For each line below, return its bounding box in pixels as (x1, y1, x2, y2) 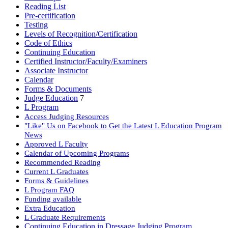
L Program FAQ (24, 185, 74, 194)
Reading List (24, 2, 66, 11)
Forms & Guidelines (24, 176, 89, 185)
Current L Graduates (24, 166, 89, 176)
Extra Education (24, 203, 75, 212)
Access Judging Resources (24, 111, 109, 121)
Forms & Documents (24, 84, 92, 93)
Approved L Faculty (24, 139, 88, 148)
